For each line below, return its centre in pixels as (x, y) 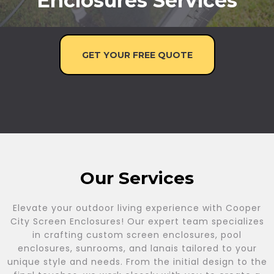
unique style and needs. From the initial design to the (137, 262)
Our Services (137, 178)
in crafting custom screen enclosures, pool (137, 235)
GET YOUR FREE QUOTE (137, 54)
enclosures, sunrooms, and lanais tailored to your (137, 248)
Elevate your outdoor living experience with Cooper (137, 208)
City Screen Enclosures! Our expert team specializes (137, 221)
